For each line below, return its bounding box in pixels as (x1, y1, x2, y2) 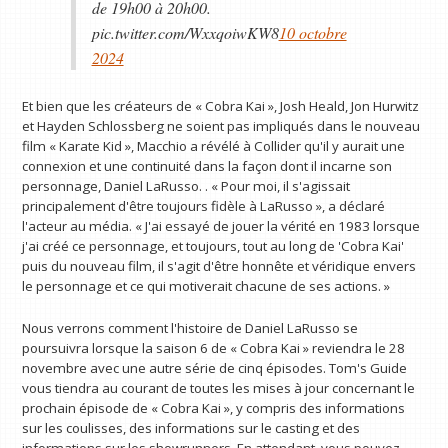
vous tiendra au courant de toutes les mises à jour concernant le (22, 378, 416, 397)
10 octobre (278, 21, 347, 43)
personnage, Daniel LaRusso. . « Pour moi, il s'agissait (22, 177, 351, 195)
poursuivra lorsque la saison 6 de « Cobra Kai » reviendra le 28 (22, 338, 406, 357)
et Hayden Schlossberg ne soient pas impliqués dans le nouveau (22, 117, 421, 135)
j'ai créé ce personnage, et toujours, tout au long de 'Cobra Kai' (22, 237, 405, 255)
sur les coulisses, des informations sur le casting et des (22, 418, 361, 437)
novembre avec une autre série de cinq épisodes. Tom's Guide (22, 358, 408, 377)
